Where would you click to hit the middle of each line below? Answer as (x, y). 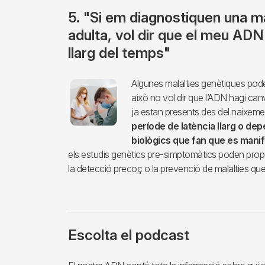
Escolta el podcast (129, 235)
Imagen (83, 83)
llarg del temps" (119, 53)
